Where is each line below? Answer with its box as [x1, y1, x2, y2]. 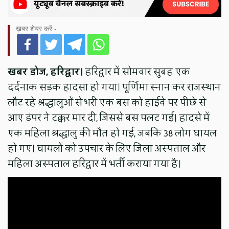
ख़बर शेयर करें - [16, 24, 57, 33]
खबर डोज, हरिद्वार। [8, 63, 83, 81]
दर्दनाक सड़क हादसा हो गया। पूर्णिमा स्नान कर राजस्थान [8, 78, 221, 96]
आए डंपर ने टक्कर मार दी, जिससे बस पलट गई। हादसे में [8, 109, 211, 127]
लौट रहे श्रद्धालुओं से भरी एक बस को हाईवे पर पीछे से [8, 94, 207, 111]
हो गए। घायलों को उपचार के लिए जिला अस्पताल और [8, 140, 206, 157]
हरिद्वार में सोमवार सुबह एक [83, 63, 191, 81]
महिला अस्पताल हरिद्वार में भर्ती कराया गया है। [8, 155, 181, 173]
